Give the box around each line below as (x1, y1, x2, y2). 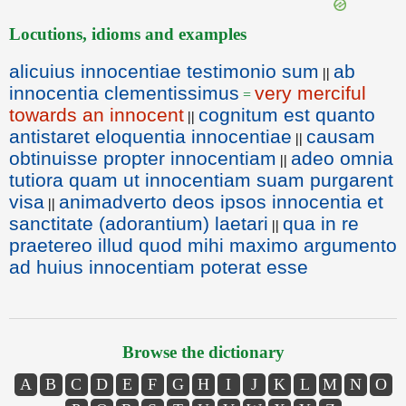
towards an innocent (9, 104, 184, 125)
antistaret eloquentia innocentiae (9, 126, 292, 147)
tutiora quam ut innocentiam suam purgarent (9, 169, 393, 190)
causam (306, 126, 375, 147)
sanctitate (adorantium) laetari (9, 213, 268, 234)
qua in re (283, 213, 359, 234)
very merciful (255, 82, 366, 103)
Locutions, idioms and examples (9, 24, 246, 43)
